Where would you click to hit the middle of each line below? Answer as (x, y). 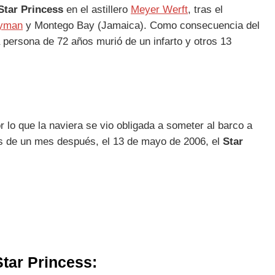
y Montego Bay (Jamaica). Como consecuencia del (141, 26)
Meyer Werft (159, 10)
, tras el (205, 10)
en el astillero (97, 10)
